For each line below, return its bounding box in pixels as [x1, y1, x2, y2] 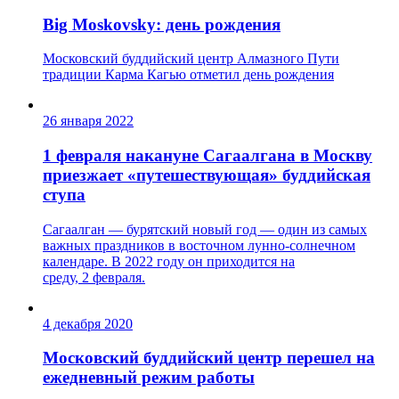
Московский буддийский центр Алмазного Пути [43, 51, 339, 67]
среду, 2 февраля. [43, 269, 145, 285]
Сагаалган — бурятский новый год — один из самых [43, 221, 367, 237]
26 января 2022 [43, 113, 134, 129]
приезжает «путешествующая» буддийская [43, 166, 370, 185]
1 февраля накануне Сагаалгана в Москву [43, 146, 372, 166]
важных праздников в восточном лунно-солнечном [43, 237, 355, 253]
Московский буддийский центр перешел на [43, 348, 375, 368]
